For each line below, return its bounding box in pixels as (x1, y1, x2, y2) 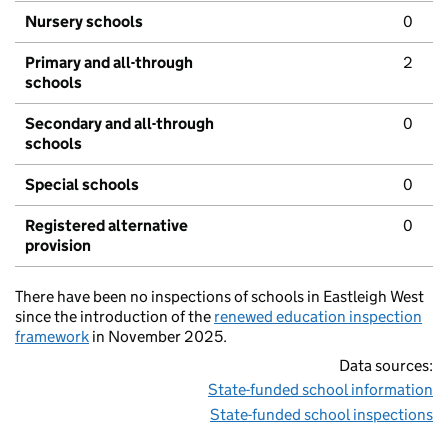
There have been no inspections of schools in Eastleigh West (15, 287, 424, 307)
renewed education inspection (214, 307, 422, 327)
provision (25, 236, 91, 256)
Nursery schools (25, 12, 143, 32)
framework (15, 327, 89, 347)
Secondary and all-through (25, 114, 214, 134)
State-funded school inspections (210, 405, 433, 425)
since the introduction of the (15, 307, 214, 327)
